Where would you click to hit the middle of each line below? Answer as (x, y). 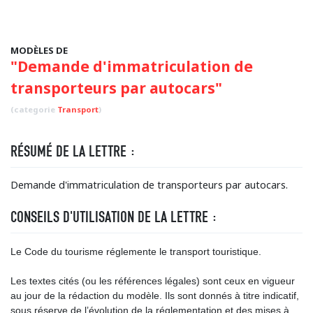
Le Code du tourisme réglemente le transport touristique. (136, 252)
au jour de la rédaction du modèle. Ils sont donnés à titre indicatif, (155, 296)
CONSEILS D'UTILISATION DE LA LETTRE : (114, 217)
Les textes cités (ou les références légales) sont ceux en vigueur (153, 281)
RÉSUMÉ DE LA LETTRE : (73, 151)
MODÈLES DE (39, 50)
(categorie (34, 109)
